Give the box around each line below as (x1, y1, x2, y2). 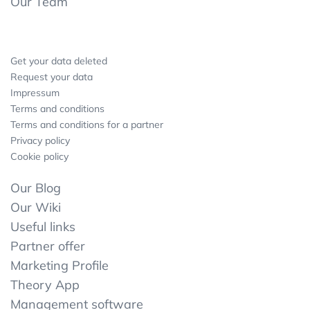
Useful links (10, 218, 75, 235)
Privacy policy (10, 134, 70, 147)
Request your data (10, 70, 93, 83)
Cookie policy (10, 149, 69, 163)
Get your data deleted (10, 54, 107, 67)
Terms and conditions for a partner (10, 118, 163, 131)
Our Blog (10, 179, 61, 196)
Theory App (10, 276, 80, 293)
